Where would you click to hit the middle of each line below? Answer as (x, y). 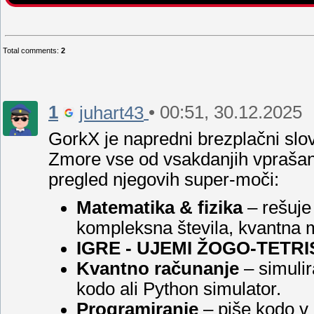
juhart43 (111, 112)
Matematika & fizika (159, 207)
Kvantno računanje (158, 268)
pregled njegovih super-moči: (164, 179)
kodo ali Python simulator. (179, 288)
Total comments (30, 51)
